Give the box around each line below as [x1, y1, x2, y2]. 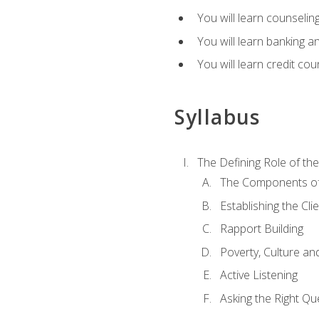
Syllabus [174, 103, 261, 131]
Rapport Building [219, 221, 303, 237]
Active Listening [219, 267, 298, 283]
